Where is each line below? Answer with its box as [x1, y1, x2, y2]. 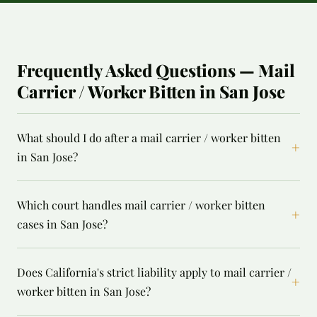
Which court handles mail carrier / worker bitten [17, 197, 265, 212]
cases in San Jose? [17, 217, 108, 231]
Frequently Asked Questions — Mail [17, 59, 295, 81]
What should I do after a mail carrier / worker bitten [17, 130, 281, 145]
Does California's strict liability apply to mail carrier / [17, 265, 292, 279]
